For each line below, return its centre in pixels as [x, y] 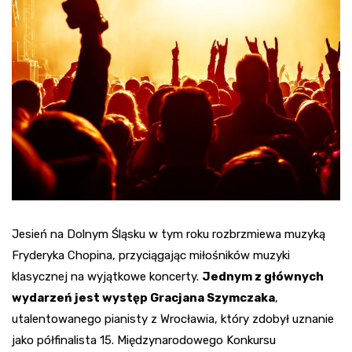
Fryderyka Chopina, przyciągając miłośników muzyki [151, 255]
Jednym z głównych [263, 277]
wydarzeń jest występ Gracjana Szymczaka [143, 298]
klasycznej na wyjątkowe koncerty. [107, 277]
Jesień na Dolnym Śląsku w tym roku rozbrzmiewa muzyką [169, 234]
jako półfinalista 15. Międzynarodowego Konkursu [144, 340]
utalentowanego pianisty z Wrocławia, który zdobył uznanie [173, 319]
